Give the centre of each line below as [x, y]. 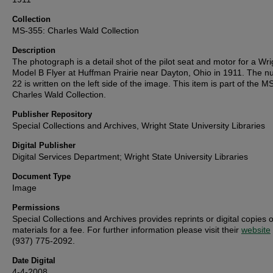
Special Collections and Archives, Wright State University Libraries [139, 126]
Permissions [36, 207]
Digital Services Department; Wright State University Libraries [130, 157]
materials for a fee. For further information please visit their [127, 230]
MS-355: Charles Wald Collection [76, 30]
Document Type [41, 176]
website [256, 230]
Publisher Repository [52, 114]
